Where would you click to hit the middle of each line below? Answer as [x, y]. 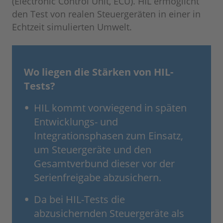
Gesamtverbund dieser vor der [104, 164]
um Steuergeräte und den [93, 150]
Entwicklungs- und [76, 122]
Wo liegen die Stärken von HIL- [99, 72]
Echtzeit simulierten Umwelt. [72, 27]
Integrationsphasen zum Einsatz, [109, 136]
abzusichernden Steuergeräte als [109, 214]
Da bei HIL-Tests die [79, 200]
